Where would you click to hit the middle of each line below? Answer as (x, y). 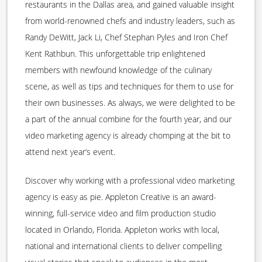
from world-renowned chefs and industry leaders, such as (130, 21)
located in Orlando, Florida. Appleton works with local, (122, 230)
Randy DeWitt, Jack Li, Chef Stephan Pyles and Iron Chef (126, 37)
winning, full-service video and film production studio (120, 213)
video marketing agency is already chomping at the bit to (128, 136)
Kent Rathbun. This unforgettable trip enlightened (115, 54)
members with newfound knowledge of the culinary (118, 70)
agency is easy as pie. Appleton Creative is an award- (121, 197)
